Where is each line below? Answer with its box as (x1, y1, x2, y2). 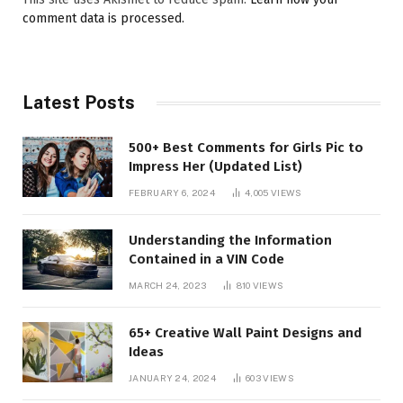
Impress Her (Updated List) (129, 158, 302, 175)
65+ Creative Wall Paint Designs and (129, 325, 362, 341)
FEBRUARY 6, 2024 (129, 187, 215, 198)
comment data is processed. (22, 11, 184, 26)
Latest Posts (22, 92, 135, 113)
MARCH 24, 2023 (129, 280, 207, 291)
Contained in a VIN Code (129, 251, 284, 267)
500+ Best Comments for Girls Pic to (129, 139, 363, 156)
